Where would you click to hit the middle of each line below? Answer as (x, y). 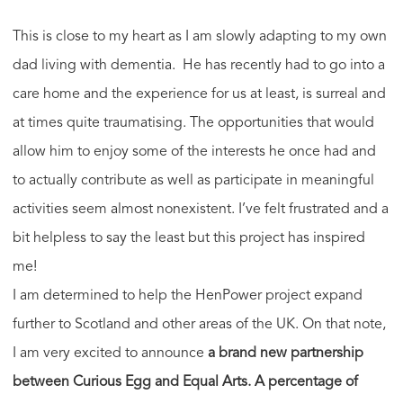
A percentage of (306, 382)
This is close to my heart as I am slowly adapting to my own (200, 36)
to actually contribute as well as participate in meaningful (193, 180)
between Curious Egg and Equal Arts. (134, 382)
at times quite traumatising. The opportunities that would (193, 123)
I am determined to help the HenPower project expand (188, 296)
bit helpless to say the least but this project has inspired (189, 238)
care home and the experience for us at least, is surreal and (199, 94)
